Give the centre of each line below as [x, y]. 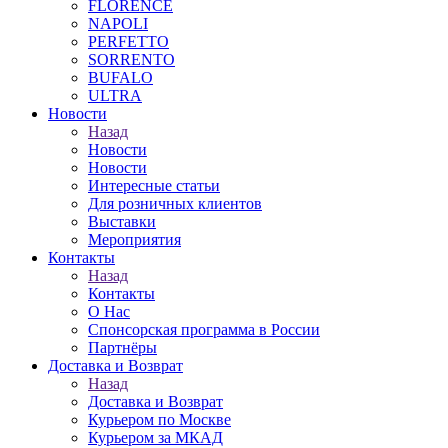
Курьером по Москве [159, 419]
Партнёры [122, 347]
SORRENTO [131, 59]
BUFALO [120, 77]
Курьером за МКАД [155, 437]
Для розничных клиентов [175, 203]
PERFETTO [128, 41]
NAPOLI [118, 23]
